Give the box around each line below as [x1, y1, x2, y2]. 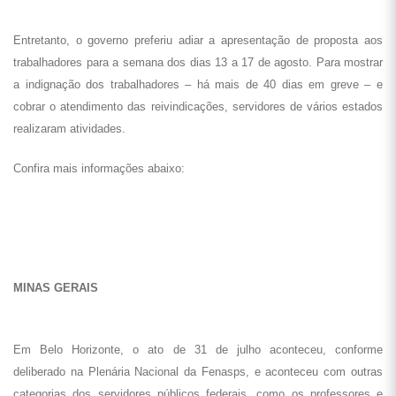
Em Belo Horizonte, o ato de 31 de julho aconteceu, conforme [13, 343, 383, 356]
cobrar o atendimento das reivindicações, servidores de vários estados [13, 100, 383, 113]
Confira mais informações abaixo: [13, 162, 185, 175]
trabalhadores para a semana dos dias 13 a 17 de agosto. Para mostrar [13, 56, 383, 69]
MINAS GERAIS [13, 281, 98, 294]
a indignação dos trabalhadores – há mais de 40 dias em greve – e [13, 78, 383, 91]
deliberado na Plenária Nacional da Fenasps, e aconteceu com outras [13, 365, 383, 378]
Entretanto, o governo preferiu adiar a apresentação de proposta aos [13, 34, 383, 47]
